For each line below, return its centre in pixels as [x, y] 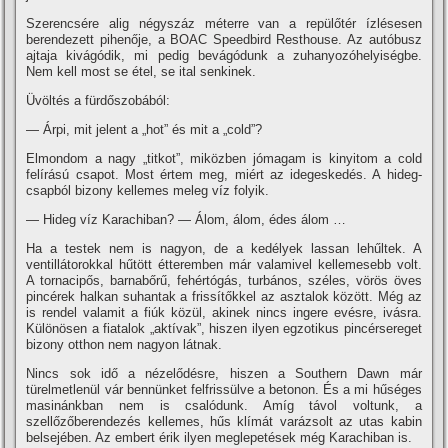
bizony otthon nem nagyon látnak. [124, 344]
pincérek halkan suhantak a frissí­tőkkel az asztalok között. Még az [224, 296]
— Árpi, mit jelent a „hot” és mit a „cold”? [144, 129]
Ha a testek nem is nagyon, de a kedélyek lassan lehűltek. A [224, 248]
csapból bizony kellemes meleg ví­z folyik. [148, 190]
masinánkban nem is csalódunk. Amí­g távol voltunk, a [224, 405]
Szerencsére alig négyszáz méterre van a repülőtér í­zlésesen [224, 23]
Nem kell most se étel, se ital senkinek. [141, 71]
